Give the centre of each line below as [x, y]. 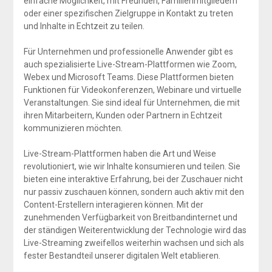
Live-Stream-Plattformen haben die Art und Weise [120, 153]
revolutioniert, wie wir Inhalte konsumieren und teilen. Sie [132, 166]
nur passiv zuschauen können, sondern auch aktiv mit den [134, 192]
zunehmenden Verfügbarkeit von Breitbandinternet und [130, 217]
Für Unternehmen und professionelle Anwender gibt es [128, 51]
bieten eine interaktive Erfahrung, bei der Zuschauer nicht [133, 179]
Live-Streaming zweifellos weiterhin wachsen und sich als [134, 243]
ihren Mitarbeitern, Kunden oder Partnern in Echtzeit [123, 115]
